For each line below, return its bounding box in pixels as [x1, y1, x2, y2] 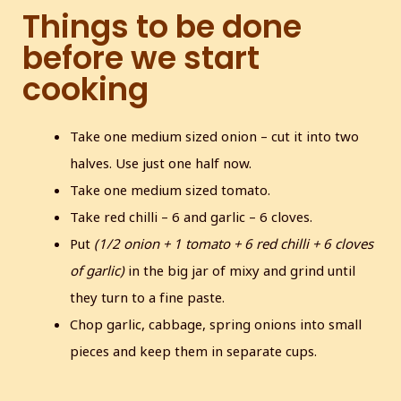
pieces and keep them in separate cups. [70, 342, 318, 361]
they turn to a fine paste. [70, 288, 226, 307]
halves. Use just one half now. [70, 154, 252, 173]
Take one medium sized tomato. [70, 181, 271, 200]
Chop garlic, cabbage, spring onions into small [70, 315, 363, 334]
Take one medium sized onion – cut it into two [70, 127, 360, 146]
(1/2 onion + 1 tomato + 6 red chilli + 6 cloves [94, 235, 374, 253]
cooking [22, 67, 149, 112]
